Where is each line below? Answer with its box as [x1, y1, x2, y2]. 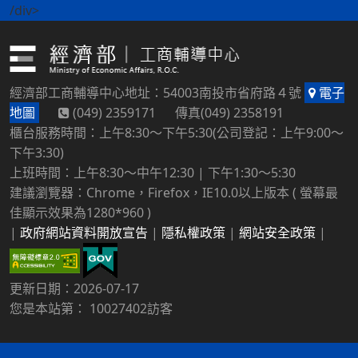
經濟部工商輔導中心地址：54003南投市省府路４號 [10, 84, 304, 101]
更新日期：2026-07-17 [10, 280, 139, 297]
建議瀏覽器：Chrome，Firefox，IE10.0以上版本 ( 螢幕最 [10, 184, 338, 201]
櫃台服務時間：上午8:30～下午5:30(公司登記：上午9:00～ [10, 124, 344, 141]
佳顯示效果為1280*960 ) [10, 204, 151, 221]
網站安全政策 [239, 224, 316, 241]
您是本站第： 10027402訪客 [10, 300, 173, 317]
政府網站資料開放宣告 [20, 224, 148, 241]
